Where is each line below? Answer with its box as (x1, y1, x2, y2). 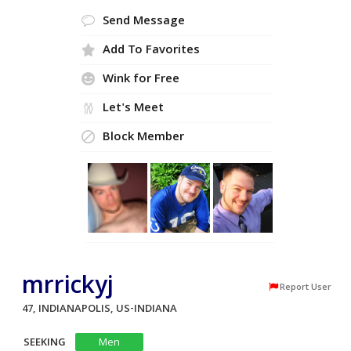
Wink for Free (102, 69, 179, 90)
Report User (280, 280, 331, 295)
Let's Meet (102, 98, 164, 119)
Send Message (102, 11, 185, 32)
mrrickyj (22, 267, 114, 308)
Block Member (102, 127, 184, 148)
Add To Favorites (102, 40, 200, 61)
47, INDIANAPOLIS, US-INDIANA (22, 300, 183, 318)
